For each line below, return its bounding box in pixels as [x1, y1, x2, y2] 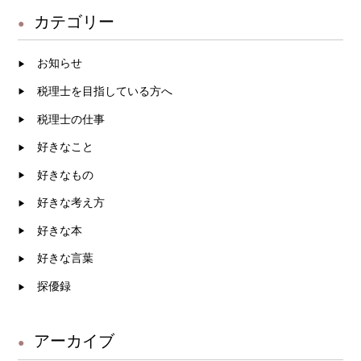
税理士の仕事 [37, 112, 106, 126]
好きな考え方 [37, 196, 106, 210]
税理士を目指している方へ [37, 84, 173, 98]
